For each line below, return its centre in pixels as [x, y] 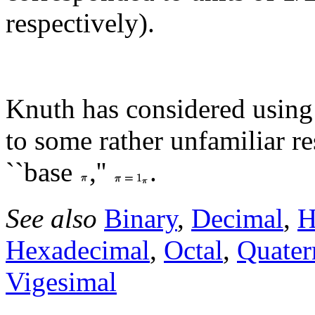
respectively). [80, 22]
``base [43, 172]
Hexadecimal [78, 250]
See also [55, 218]
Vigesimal [61, 281]
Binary [141, 218]
